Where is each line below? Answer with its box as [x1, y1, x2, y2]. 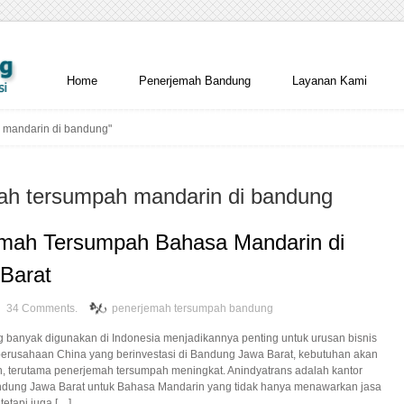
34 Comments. [6, 302, 78, 315]
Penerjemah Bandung [139, 74, 251, 87]
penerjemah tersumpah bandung [112, 302, 273, 315]
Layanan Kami [292, 74, 367, 87]
